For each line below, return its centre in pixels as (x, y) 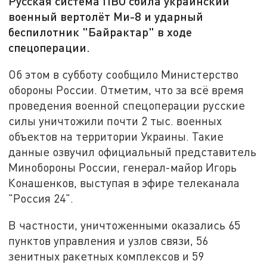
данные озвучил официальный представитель (133, 151)
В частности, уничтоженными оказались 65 (125, 225)
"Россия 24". (41, 198)
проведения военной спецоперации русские (127, 105)
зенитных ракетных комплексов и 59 (106, 256)
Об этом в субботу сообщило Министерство (124, 74)
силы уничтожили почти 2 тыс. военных (115, 120)
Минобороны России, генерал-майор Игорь (123, 167)
